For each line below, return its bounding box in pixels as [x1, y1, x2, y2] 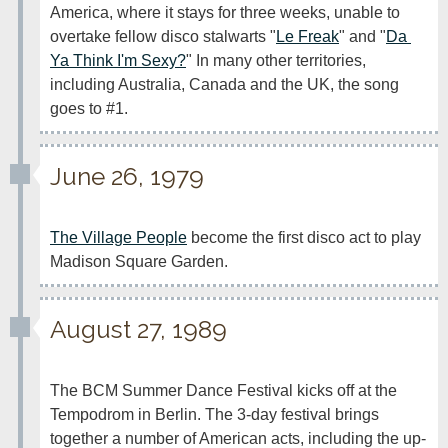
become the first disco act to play [187, 229, 421, 246]
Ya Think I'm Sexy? [50, 52, 186, 69]
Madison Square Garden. [50, 253, 228, 270]
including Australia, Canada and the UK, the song [50, 76, 399, 93]
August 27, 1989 [50, 315, 227, 344]
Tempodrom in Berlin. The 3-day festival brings [50, 406, 379, 423]
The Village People [50, 229, 187, 246]
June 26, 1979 [50, 162, 204, 191]
